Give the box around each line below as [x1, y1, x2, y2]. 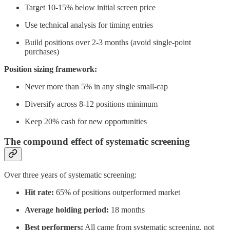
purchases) [25, 47, 59, 56]
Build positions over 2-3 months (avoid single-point [25, 37, 191, 47]
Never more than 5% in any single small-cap [25, 82, 168, 91]
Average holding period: [25, 205, 109, 215]
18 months [109, 205, 145, 215]
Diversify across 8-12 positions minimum [25, 99, 158, 108]
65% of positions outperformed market [54, 188, 180, 197]
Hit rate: [25, 188, 54, 197]
